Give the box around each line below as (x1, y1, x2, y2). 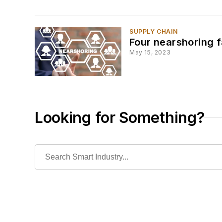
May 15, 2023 (129, 49, 171, 56)
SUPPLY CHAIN (129, 28, 178, 36)
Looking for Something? (35, 108, 205, 126)
